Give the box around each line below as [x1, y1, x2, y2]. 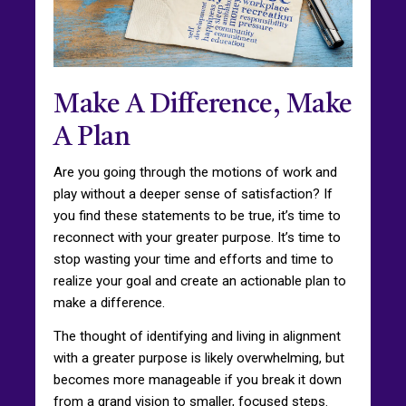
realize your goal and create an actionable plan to [53, 272, 346, 289]
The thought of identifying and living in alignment [53, 327, 341, 344]
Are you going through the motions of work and [53, 163, 337, 180]
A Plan [53, 123, 130, 151]
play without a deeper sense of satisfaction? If [53, 185, 333, 202]
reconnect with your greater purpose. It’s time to [53, 228, 341, 246]
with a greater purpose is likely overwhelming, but [53, 349, 344, 366]
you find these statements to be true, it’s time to [53, 207, 341, 224]
